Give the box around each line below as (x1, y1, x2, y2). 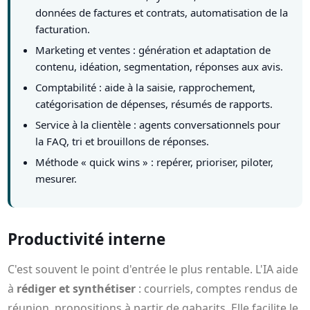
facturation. (35, 22, 91, 37)
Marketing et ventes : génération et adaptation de (35, 43, 271, 57)
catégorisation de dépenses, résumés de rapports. (35, 97, 273, 111)
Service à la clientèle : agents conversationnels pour (35, 118, 281, 132)
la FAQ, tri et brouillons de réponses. (35, 134, 210, 149)
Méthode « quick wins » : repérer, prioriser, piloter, (35, 155, 274, 170)
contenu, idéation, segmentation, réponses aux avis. (35, 60, 284, 74)
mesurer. (35, 172, 77, 186)
